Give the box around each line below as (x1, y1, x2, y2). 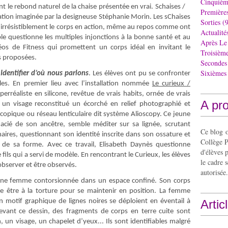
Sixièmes (201, 68, 226, 78)
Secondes (201, 58, 227, 68)
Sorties (201, 17, 220, 27)
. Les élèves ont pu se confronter (88, 70, 191, 77)
